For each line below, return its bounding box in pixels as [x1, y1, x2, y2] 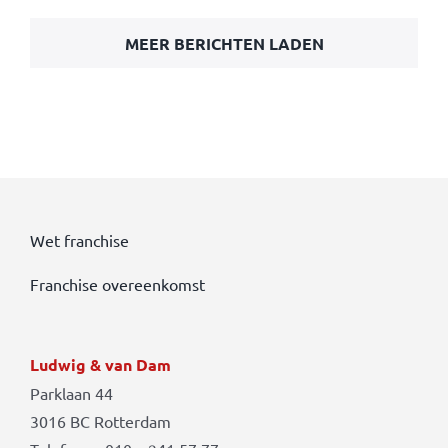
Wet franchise [29, 230, 129, 251]
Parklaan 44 [29, 383, 113, 404]
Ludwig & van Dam [29, 354, 171, 376]
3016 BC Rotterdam [29, 411, 171, 432]
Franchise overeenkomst [29, 274, 205, 295]
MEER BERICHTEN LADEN [124, 33, 324, 55]
